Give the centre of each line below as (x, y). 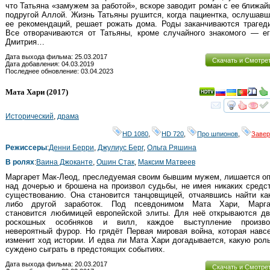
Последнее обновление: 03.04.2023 (59, 71)
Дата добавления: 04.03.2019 (50, 64)
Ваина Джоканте (64, 162)
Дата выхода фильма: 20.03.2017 (56, 264)
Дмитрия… (25, 42)
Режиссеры (26, 148)
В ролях (20, 162)
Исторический (30, 117)
